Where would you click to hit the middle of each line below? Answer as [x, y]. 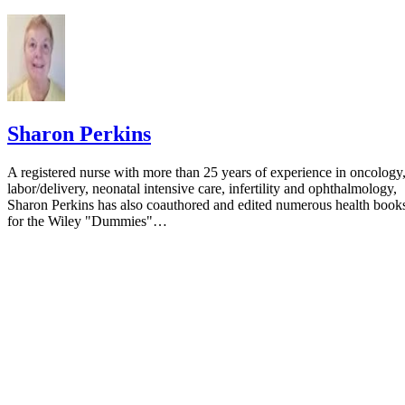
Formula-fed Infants [114, 31]
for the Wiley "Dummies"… [87, 221]
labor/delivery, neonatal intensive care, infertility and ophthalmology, [202, 189]
